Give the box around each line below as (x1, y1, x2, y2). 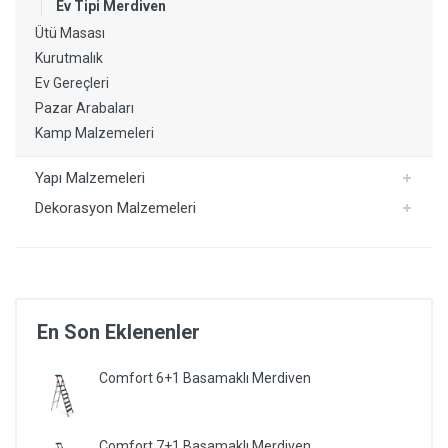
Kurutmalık (35, 50, 103, 66)
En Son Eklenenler (37, 320, 200, 344)
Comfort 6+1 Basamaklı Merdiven (99, 370, 311, 386)
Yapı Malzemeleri (35, 169, 145, 187)
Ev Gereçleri (35, 75, 109, 91)
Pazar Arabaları (35, 100, 134, 116)
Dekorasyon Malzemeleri (35, 199, 196, 217)
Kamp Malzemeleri (35, 125, 154, 141)
